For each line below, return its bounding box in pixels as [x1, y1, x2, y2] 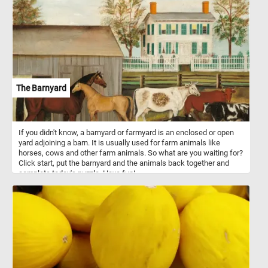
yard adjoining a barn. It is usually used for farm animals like [19, 138, 220, 147]
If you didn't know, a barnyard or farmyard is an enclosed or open [19, 127, 234, 137]
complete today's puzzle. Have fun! [19, 168, 135, 178]
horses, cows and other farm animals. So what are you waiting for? [19, 148, 243, 157]
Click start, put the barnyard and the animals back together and [19, 158, 229, 167]
